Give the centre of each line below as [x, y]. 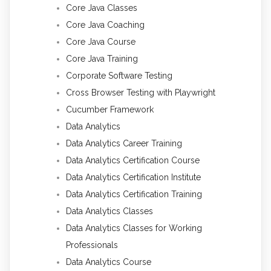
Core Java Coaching [105, 24]
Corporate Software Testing [119, 75]
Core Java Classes [102, 8]
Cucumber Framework [110, 109]
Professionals [92, 245]
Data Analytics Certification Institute [133, 177]
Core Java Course [101, 41]
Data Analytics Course [109, 262]
